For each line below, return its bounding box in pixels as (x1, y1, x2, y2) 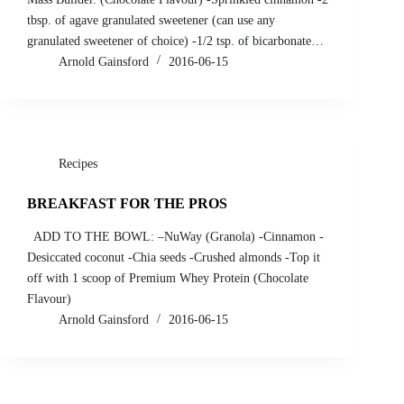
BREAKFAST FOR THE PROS (27, 195, 227, 211)
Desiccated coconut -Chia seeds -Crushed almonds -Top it (27, 251, 320, 265)
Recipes (59, 156, 97, 170)
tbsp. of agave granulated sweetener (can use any (27, 13, 275, 27)
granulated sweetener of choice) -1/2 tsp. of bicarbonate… (27, 33, 324, 48)
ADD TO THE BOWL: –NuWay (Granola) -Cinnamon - (27, 230, 324, 244)
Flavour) (27, 292, 71, 307)
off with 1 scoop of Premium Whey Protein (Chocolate (27, 271, 308, 286)
